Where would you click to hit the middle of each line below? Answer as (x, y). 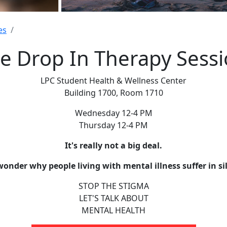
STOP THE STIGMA (113, 186)
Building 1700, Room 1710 (113, 93)
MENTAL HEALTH (113, 211)
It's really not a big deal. (113, 146)
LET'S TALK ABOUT (113, 198)
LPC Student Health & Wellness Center (113, 81)
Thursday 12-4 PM (113, 125)
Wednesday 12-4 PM (113, 113)
